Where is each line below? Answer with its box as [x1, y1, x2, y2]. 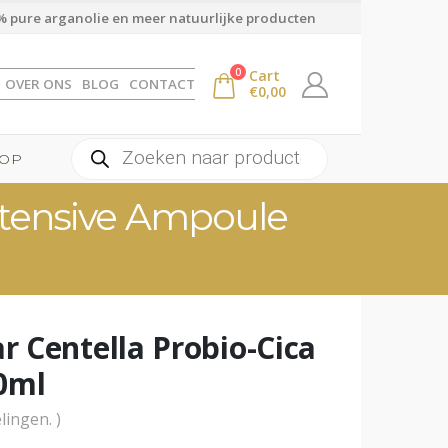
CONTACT [128, 75, 195, 93]
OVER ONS [4, 75, 72, 93]
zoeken [71, 152, 126, 175]
